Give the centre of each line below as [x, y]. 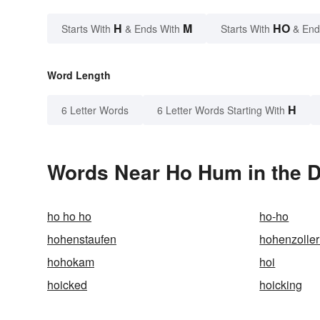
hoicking [281, 284]
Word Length [79, 75]
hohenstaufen [82, 239]
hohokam [71, 261]
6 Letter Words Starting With [221, 110]
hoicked [67, 284]
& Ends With [152, 28]
